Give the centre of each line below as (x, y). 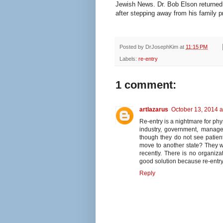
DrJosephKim (162, 47)
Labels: (129, 58)
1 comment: (146, 85)
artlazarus (154, 109)
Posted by (132, 47)
